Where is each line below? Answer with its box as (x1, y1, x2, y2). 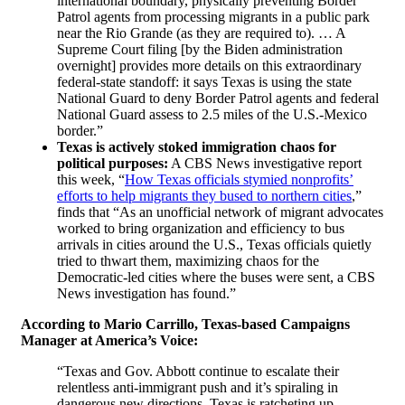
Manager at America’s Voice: (21, 333, 198, 349)
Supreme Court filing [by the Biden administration (57, 42, 343, 58)
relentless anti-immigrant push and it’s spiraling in (57, 380, 338, 396)
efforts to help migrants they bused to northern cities (57, 188, 352, 204)
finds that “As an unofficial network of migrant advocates (57, 204, 383, 221)
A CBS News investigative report (168, 155, 362, 172)
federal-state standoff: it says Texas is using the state (57, 74, 352, 90)
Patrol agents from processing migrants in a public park (57, 9, 370, 25)
